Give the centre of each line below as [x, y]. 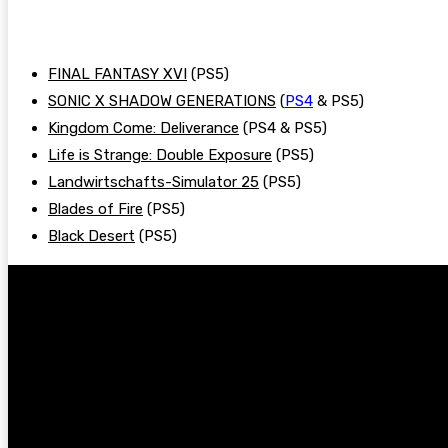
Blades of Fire [95, 209]
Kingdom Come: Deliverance [143, 128]
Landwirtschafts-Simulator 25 [153, 182]
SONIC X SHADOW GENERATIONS [162, 101]
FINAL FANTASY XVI [117, 74]
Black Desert [91, 236]
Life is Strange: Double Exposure [160, 155]
